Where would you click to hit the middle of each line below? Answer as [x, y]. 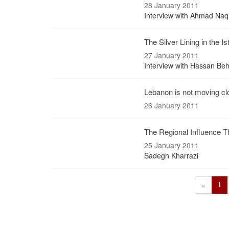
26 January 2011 [171, 105]
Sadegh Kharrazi [171, 155]
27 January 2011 [171, 55]
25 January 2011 [171, 145]
